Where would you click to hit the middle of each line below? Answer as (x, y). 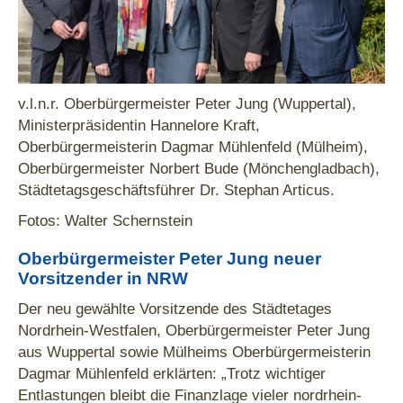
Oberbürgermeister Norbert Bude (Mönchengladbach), (199, 169)
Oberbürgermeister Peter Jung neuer (170, 259)
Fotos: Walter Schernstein (105, 221)
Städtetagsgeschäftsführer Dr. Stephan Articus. (176, 190)
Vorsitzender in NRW (103, 279)
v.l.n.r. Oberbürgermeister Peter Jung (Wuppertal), (187, 104)
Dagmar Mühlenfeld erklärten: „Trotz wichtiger (172, 374)
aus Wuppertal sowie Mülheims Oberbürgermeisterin (194, 352)
